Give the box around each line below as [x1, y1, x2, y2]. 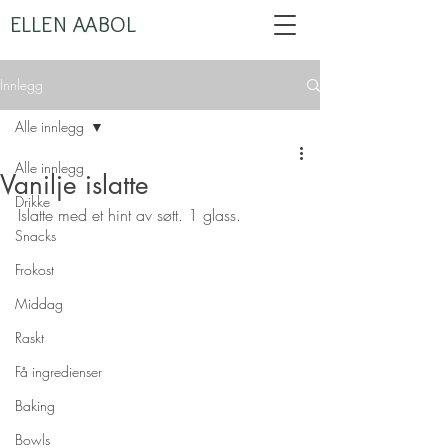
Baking [15, 396, 55, 415]
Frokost [15, 260, 54, 279]
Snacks [15, 226, 56, 245]
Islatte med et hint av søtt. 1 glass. [18, 204, 241, 226]
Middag [15, 294, 63, 313]
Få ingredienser [15, 362, 102, 381]
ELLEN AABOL [10, 11, 137, 38]
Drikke [15, 192, 50, 211]
